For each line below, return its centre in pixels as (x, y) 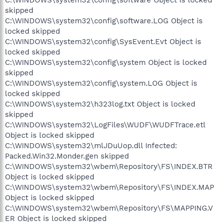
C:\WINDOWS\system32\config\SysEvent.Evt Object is (103, 41)
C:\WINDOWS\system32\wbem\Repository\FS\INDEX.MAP (110, 187)
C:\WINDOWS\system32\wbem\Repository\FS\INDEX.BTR (109, 166)
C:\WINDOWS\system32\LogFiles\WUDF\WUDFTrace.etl (105, 125)
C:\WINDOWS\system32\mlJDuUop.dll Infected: (91, 145)
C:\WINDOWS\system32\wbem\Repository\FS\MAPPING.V (109, 208)
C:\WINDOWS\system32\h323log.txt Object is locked (100, 104)
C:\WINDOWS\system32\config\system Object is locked (106, 62)
